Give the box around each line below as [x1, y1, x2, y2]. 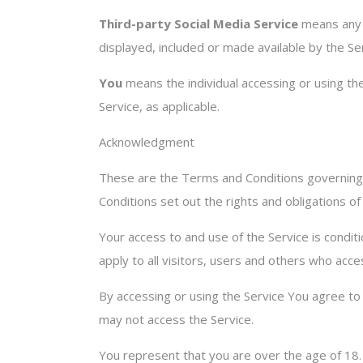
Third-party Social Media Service [99, 15, 298, 32]
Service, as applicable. [99, 98, 220, 114]
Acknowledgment [99, 134, 194, 150]
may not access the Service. [99, 311, 254, 327]
